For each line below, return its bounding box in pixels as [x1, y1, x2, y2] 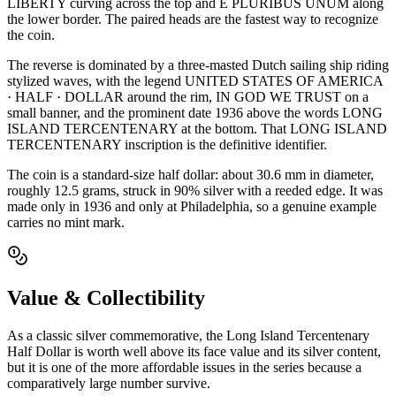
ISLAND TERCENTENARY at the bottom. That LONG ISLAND [7, 120, 387, 136]
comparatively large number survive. [7, 376, 210, 392]
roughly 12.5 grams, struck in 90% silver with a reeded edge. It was [7, 182, 383, 198]
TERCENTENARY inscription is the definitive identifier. [7, 136, 327, 152]
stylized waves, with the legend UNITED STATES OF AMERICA [7, 72, 383, 88]
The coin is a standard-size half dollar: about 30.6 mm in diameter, [7, 166, 374, 182]
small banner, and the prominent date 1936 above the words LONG [7, 104, 383, 120]
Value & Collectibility [7, 286, 205, 310]
